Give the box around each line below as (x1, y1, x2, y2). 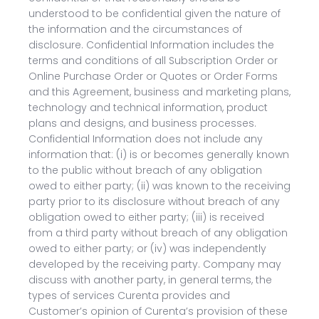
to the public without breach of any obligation (28, 163, 262, 177)
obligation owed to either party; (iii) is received (28, 210, 264, 224)
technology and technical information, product (28, 100, 268, 115)
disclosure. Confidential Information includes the (28, 38, 274, 52)
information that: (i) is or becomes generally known (28, 147, 289, 162)
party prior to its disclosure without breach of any (28, 194, 280, 209)
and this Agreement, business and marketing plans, (28, 85, 291, 99)
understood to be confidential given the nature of (28, 6, 281, 21)
